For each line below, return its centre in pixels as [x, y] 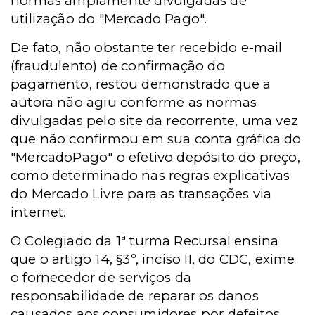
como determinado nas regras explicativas [150, 175]
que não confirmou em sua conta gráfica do [156, 139]
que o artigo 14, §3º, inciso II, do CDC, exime [153, 259]
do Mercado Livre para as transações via [141, 194]
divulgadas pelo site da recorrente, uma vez [155, 121]
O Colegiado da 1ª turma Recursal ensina [145, 241]
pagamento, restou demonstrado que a [141, 84]
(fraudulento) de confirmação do [118, 66]
